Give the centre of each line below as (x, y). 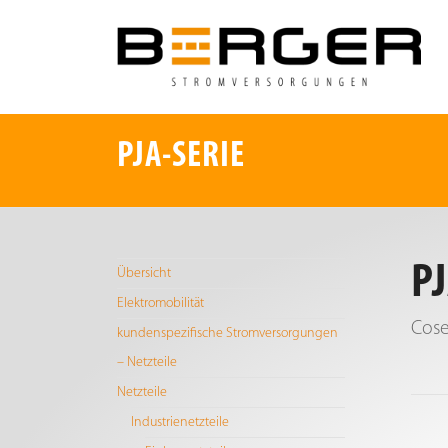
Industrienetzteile (180, 422)
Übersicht (144, 273)
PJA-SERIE (181, 157)
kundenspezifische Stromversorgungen (228, 333)
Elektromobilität (161, 303)
